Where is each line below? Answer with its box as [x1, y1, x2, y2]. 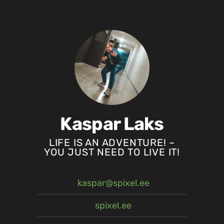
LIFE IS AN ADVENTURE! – [48, 136, 175, 148]
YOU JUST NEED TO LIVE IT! [44, 146, 180, 158]
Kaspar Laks [60, 113, 164, 134]
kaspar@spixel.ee [77, 177, 149, 188]
